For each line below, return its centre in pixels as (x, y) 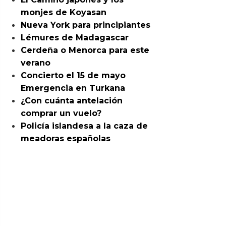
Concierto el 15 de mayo (73, 75)
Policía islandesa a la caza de (84, 126)
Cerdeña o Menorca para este (85, 50)
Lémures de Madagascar (75, 38)
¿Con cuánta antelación (72, 101)
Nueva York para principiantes (86, 25)
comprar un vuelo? (61, 113)
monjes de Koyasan (64, 12)
